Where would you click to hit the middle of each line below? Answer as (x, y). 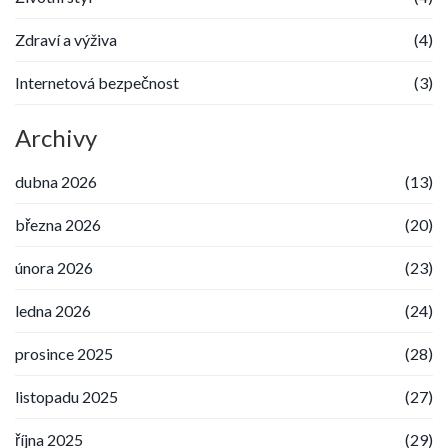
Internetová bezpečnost (97, 82)
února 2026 (54, 267)
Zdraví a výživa (66, 39)
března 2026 (58, 224)
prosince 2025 (64, 353)
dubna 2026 (56, 181)
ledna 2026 (53, 310)
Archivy (56, 137)
